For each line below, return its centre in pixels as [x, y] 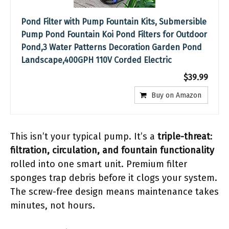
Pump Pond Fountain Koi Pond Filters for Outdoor [114, 35]
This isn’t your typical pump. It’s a [84, 136]
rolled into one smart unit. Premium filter [99, 164]
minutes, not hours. [53, 205]
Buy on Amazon [176, 95]
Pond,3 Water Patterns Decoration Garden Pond [111, 47]
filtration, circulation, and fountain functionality [112, 150]
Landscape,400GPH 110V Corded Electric [96, 60]
